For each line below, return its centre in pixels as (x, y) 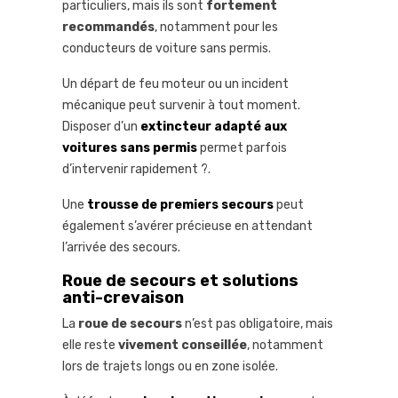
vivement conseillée (183, 346)
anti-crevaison (123, 298)
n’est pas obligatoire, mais (258, 324)
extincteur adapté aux (214, 127)
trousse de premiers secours (180, 205)
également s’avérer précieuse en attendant (187, 227)
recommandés (108, 28)
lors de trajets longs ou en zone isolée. (170, 367)
